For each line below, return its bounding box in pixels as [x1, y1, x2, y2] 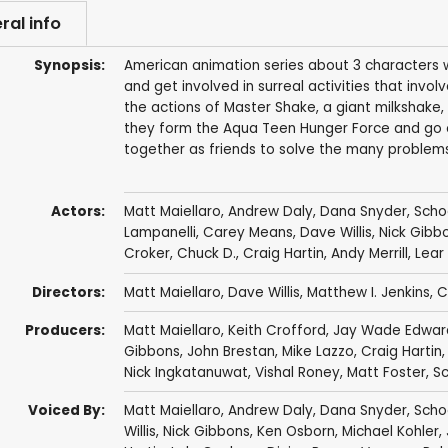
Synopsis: [33, 56, 105, 76]
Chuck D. [176, 244, 236, 264]
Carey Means [202, 223, 293, 243]
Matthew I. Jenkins [306, 282, 430, 302]
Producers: [24, 321, 105, 341]
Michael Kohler [341, 422, 439, 442]
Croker [123, 244, 170, 264]
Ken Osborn [256, 422, 335, 442]
